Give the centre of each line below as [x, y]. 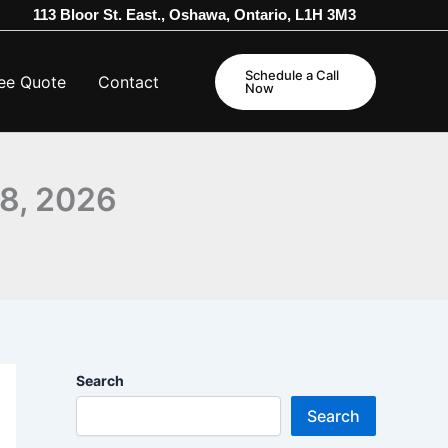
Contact [129, 81]
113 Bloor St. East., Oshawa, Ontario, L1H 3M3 [194, 14]
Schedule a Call [292, 74]
